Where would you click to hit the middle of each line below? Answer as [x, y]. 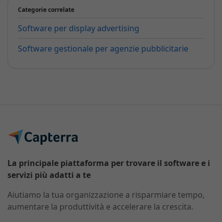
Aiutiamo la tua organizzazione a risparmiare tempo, [106, 195]
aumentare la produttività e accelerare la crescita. [100, 207]
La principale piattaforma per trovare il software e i [109, 163]
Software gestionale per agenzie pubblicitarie [103, 49]
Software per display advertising [79, 28]
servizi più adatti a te [49, 175]
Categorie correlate [46, 10]
